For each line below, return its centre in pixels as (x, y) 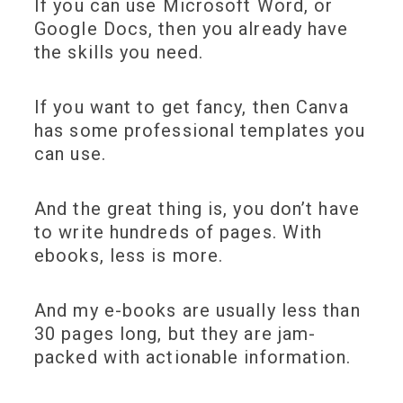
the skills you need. (122, 53)
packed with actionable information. (196, 358)
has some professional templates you (200, 131)
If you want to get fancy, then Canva (192, 107)
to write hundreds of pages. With (179, 233)
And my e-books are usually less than (197, 311)
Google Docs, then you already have (192, 29)
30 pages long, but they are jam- (175, 334)
